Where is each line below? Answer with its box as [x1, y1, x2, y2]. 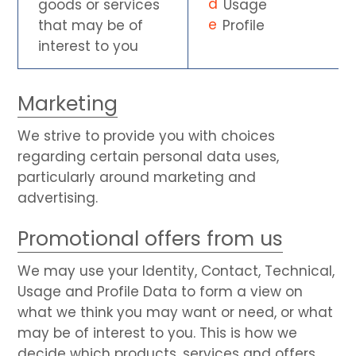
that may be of [38, 15, 144, 35]
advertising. [17, 188, 99, 207]
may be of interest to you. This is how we [17, 323, 298, 342]
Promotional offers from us [17, 224, 284, 253]
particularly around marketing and [17, 167, 257, 187]
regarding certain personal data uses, [17, 146, 280, 166]
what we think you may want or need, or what [17, 302, 334, 322]
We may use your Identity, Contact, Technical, [17, 261, 335, 281]
